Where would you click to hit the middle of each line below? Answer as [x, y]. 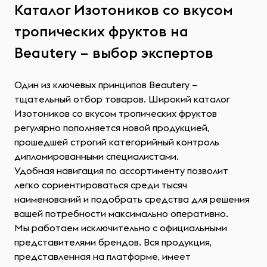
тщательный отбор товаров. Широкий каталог [122, 99]
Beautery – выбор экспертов [114, 52]
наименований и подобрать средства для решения [132, 199]
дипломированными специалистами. [97, 156]
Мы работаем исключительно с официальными [121, 228]
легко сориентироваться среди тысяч [101, 185]
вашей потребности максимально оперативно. [121, 213]
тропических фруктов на [101, 31]
